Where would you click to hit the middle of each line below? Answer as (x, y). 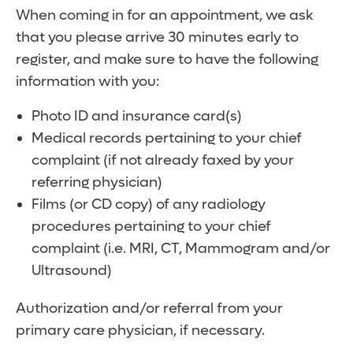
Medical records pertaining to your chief (167, 139)
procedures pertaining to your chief (151, 227)
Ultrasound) (72, 271)
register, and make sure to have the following (167, 60)
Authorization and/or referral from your (149, 309)
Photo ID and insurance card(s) (137, 117)
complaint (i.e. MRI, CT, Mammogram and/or (181, 249)
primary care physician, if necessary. (140, 331)
